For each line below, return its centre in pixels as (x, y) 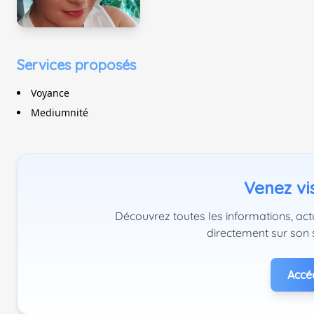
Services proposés (76, 65)
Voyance (50, 93)
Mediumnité (60, 112)
